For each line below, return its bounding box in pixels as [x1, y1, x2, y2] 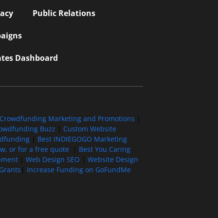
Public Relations [33, 7, 95, 18]
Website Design [87, 154, 138, 164]
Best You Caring [79, 144, 130, 154]
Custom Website [63, 124, 116, 133]
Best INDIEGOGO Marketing [37, 134, 127, 144]
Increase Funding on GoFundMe [27, 164, 131, 174]
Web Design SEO [25, 154, 80, 164]
